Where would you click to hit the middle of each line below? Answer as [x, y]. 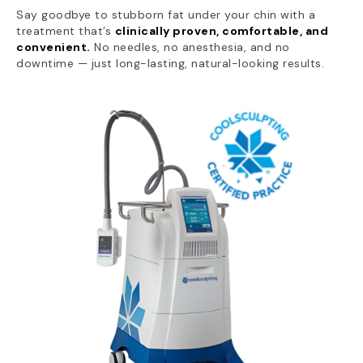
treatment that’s [66, 31]
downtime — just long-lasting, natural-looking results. [170, 63]
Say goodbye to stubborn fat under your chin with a [166, 15]
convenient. [53, 47]
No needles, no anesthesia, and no [190, 47]
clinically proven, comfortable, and [221, 31]
